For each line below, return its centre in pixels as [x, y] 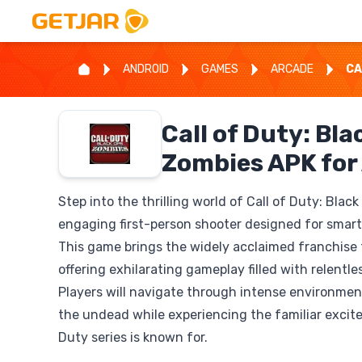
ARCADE [292, 69]
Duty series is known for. [133, 337]
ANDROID [146, 69]
